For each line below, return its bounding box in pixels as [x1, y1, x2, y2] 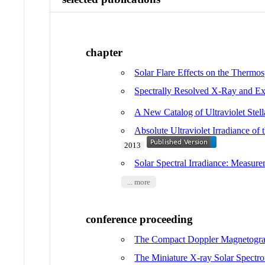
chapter [86, 46, 123, 59]
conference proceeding [86, 213, 193, 226]
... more [127, 177, 150, 186]
